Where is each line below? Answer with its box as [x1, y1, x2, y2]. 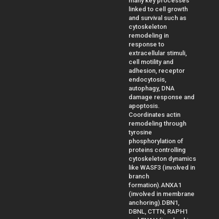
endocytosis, [129, 75, 166, 83]
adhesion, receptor [129, 66, 185, 74]
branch [129, 172, 149, 180]
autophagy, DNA [129, 84, 175, 92]
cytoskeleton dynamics [129, 154, 196, 162]
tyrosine [129, 128, 152, 136]
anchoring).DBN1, [129, 198, 179, 206]
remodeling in [129, 31, 169, 39]
